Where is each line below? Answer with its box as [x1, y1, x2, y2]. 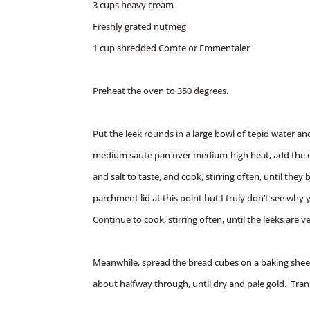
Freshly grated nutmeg [93, 19, 187, 33]
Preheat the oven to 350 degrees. [93, 84, 229, 97]
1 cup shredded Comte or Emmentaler [93, 41, 250, 54]
